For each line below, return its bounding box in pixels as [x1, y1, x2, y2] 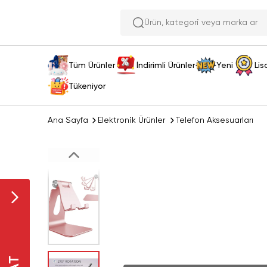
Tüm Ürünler [69, 61, 115, 70]
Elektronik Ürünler [98, 116, 165, 125]
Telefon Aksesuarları [176, 116, 253, 125]
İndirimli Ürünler [136, 61, 195, 70]
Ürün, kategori [144, 18, 199, 27]
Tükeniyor [69, 82, 105, 91]
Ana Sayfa [48, 116, 88, 125]
